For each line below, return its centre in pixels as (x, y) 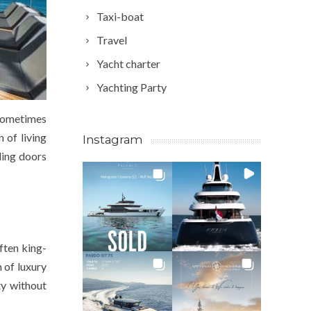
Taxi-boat (120, 16)
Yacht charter (128, 64)
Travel (112, 40)
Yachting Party (132, 87)
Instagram (113, 140)
